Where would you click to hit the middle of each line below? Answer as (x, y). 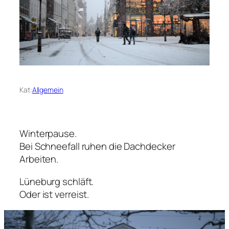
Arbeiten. (39, 159)
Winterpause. (48, 134)
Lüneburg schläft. (57, 181)
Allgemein (48, 90)
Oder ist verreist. (54, 194)
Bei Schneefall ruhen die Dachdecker (97, 146)
